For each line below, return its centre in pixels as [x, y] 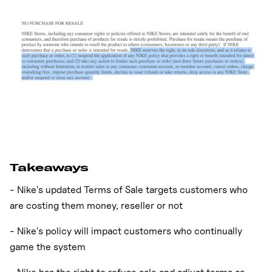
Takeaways [49, 167]
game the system [48, 246]
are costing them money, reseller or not [96, 205]
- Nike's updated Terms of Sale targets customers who [129, 189]
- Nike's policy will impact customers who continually [126, 231]
